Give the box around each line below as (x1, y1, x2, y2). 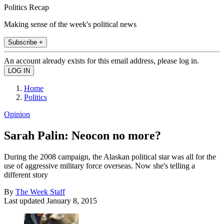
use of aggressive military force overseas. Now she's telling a (4, 161, 195, 170)
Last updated (4, 196, 46, 205)
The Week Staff (15, 187, 65, 196)
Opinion (4, 109, 30, 118)
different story (4, 170, 48, 179)
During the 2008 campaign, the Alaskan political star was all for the (4, 152, 216, 161)
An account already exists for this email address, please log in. (4, 56, 199, 65)
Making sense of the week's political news (4, 19, 136, 28)
